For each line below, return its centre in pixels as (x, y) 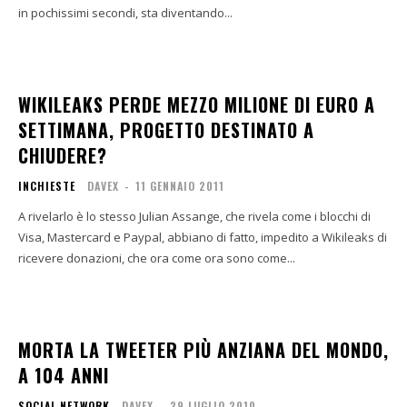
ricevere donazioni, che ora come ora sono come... (157, 258)
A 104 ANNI (64, 375)
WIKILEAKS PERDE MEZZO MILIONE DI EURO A (197, 104)
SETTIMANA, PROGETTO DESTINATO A (166, 130)
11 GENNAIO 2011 (180, 186)
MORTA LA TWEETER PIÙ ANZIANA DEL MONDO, (203, 350)
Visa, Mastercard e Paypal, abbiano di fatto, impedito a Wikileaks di (203, 237)
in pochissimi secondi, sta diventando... (125, 13)
